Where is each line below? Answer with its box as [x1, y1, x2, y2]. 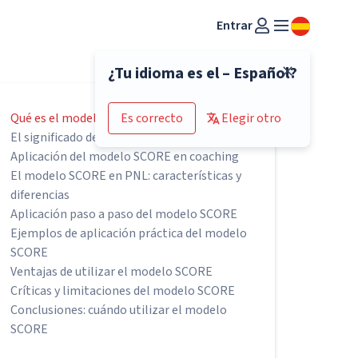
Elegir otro [221, 109, 281, 127]
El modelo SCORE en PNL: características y [10, 167, 242, 185]
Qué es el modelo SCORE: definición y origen [10, 109, 249, 127]
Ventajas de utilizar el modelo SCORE [10, 263, 213, 280]
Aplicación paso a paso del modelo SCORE [10, 205, 238, 223]
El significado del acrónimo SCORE [10, 129, 198, 146]
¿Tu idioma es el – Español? [108, 62, 297, 85]
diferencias [10, 186, 70, 204]
